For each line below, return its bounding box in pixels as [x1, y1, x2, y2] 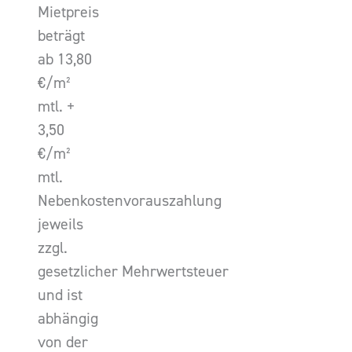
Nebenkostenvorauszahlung [38, 191, 222, 211]
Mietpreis [38, 2, 99, 22]
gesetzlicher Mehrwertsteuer [38, 262, 229, 281]
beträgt [38, 26, 85, 46]
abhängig [38, 309, 98, 328]
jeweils [38, 214, 83, 234]
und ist [38, 285, 82, 305]
